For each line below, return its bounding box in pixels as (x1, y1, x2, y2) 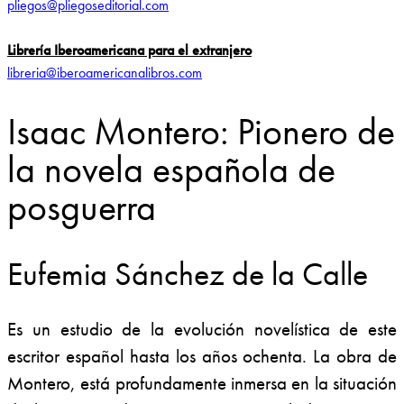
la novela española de (7, 145, 335, 195)
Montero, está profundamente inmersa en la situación (7, 371, 397, 396)
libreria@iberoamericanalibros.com (7, 63, 202, 83)
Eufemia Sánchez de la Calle (7, 252, 368, 295)
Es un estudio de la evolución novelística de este (7, 317, 397, 342)
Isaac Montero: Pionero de (7, 107, 395, 157)
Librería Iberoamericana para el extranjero (7, 41, 252, 60)
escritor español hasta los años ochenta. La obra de (7, 344, 397, 369)
